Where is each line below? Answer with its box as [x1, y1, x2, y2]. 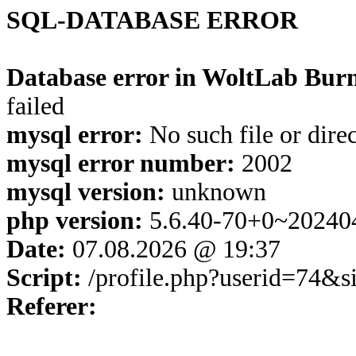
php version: [6, 207, 143, 234]
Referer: [6, 292, 97, 320]
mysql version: [6, 178, 165, 206]
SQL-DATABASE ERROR [6, 6, 298, 34]
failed [6, 92, 64, 120]
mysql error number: [6, 149, 235, 177]
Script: [6, 264, 82, 292]
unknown [165, 178, 266, 206]
